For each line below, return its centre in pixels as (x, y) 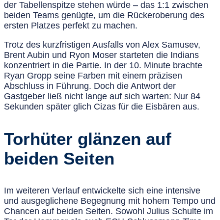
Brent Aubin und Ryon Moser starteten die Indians (101, 55)
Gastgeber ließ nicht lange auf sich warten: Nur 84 (102, 96)
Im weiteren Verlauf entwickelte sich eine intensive (102, 190)
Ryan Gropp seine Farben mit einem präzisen (93, 75)
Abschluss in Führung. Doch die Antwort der (90, 86)
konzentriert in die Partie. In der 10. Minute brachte (103, 65)
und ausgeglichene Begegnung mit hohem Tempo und (110, 201)
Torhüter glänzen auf (88, 138)
